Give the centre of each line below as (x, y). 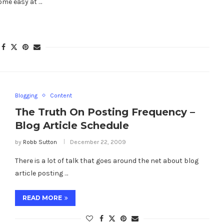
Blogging (26, 95)
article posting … (41, 173)
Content (61, 95)
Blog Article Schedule (72, 125)
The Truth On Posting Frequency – (105, 112)
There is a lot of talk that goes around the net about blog (106, 160)
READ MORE (42, 197)
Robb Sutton (40, 142)
